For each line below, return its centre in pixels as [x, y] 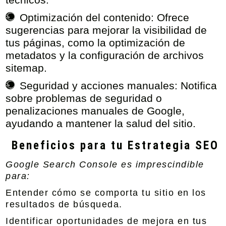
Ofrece [172, 17]
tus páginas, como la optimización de [96, 43]
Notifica [197, 86]
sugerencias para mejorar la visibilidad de [106, 30]
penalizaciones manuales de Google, [95, 111]
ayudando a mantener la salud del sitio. [101, 123]
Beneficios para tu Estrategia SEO [113, 146]
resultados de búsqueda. [64, 204]
